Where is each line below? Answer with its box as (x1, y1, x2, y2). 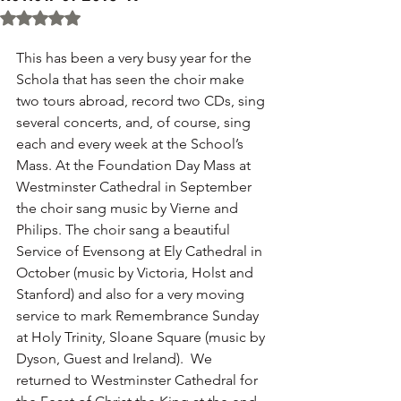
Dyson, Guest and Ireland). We (16, 350, 216, 367)
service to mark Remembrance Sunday (16, 307, 262, 324)
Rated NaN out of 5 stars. (39, 9, 182, 25)
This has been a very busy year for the (16, 49, 255, 66)
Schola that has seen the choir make (16, 71, 248, 88)
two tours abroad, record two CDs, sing (16, 92, 269, 109)
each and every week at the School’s (16, 135, 247, 152)
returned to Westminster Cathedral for (16, 371, 261, 388)
